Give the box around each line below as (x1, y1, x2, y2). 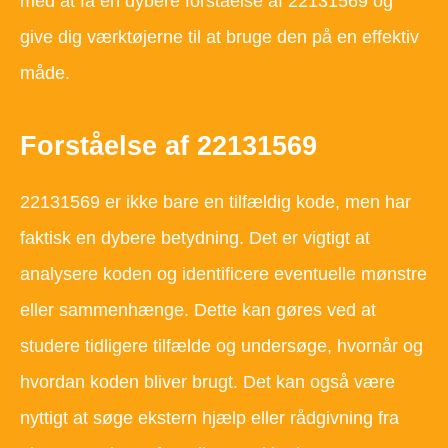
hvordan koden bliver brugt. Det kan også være (20, 372, 395, 393)
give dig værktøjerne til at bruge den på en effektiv (20, 26, 419, 47)
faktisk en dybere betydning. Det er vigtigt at (20, 228, 370, 249)
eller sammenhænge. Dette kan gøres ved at (20, 300, 376, 321)
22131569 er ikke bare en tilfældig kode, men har (20, 192, 411, 213)
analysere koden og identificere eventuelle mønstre (20, 264, 427, 285)
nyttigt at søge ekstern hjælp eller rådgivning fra (20, 408, 399, 429)
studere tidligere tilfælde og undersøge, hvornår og (20, 336, 423, 357)
